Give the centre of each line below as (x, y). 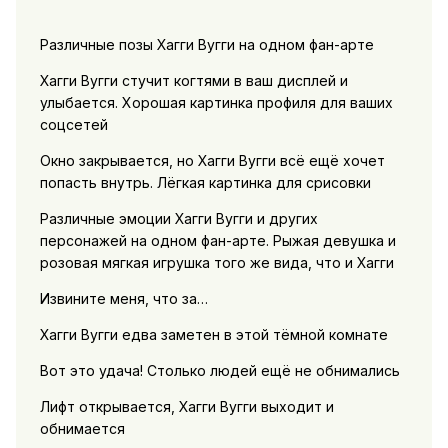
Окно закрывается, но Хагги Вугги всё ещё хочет (212, 160)
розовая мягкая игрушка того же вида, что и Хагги (216, 262)
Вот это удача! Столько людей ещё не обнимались (219, 370)
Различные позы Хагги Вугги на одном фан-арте (206, 44)
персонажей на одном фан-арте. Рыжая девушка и (217, 240)
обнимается (82, 428)
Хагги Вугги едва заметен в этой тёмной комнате (213, 334)
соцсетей (73, 124)
